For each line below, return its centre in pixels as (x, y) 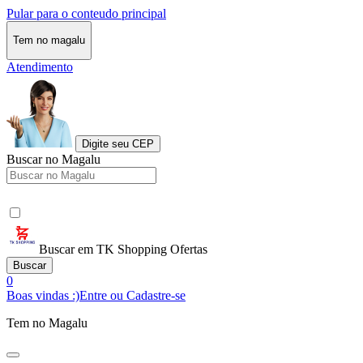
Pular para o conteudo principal (86, 13)
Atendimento (40, 66)
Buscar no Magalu (53, 159)
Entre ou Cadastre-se (132, 295)
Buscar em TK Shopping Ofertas (123, 249)
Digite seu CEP (118, 143)
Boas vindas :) (43, 295)
